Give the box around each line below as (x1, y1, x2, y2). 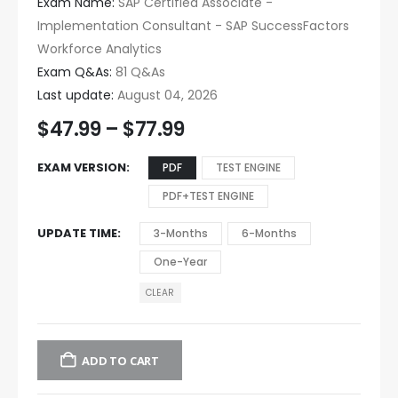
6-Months (242, 225, 297, 241)
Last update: (37, 86, 114, 105)
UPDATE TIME (37, 224, 117, 242)
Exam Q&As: (37, 63, 112, 82)
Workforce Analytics (37, 40, 162, 59)
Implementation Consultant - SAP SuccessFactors (37, 17, 349, 36)
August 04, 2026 (114, 86, 218, 105)
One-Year (154, 253, 207, 269)
